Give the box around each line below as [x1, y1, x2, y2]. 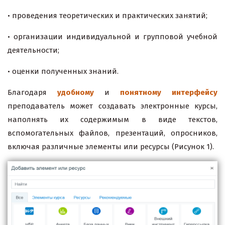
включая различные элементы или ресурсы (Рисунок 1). [8, 142, 214, 152]
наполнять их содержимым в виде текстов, [8, 115, 217, 125]
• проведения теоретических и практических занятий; [8, 11, 207, 21]
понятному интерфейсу [120, 88, 217, 97]
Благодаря [8, 88, 57, 97]
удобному [57, 88, 94, 97]
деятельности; [8, 46, 59, 55]
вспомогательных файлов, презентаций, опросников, [8, 129, 217, 138]
